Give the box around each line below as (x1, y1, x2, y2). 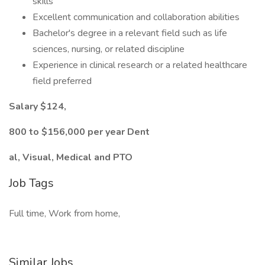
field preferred (33, 75, 92, 88)
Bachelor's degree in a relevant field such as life (33, 27, 227, 40)
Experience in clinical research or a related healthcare (33, 59, 247, 72)
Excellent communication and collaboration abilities (33, 11, 240, 24)
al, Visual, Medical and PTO (9, 151, 132, 164)
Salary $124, (9, 100, 66, 113)
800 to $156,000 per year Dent (9, 125, 150, 138)
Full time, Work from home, (9, 207, 120, 220)
